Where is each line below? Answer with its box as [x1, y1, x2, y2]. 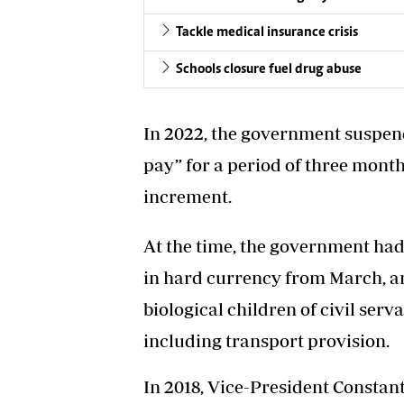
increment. [143, 186, 232, 207]
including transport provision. [143, 330, 390, 352]
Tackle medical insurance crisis [176, 25, 358, 41]
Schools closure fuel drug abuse [176, 62, 362, 78]
